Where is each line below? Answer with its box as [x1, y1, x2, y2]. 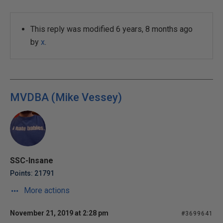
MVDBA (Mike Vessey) [10, 91, 122, 104]
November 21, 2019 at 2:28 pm [10, 209, 109, 217]
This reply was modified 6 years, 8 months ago [30, 24, 193, 34]
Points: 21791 [10, 169, 54, 177]
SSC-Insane [10, 156, 53, 165]
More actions [22, 186, 70, 195]
